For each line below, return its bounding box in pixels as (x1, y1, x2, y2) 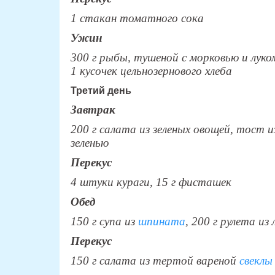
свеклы (236, 254, 273, 267)
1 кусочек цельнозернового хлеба (70, 64, 232, 77)
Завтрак (70, 103, 115, 116)
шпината (137, 214, 185, 228)
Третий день (70, 85, 131, 96)
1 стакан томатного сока (70, 11, 204, 25)
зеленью (70, 136, 109, 149)
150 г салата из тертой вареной (70, 254, 236, 267)
